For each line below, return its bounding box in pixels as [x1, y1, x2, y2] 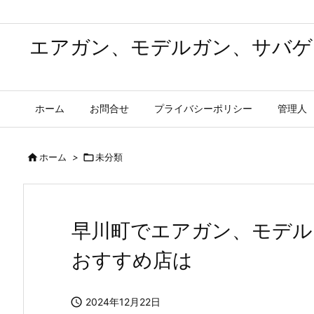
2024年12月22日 [86, 296, 161, 308]
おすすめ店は [71, 248, 193, 272]
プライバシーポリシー [154, 102, 252, 114]
